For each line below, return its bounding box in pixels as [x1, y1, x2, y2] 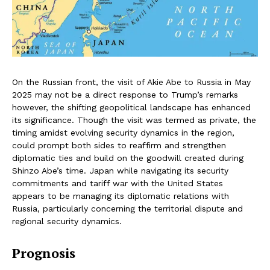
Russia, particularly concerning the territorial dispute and [12, 203, 243, 213]
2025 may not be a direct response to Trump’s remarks [12, 89, 238, 99]
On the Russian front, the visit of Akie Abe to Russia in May [12, 77, 251, 87]
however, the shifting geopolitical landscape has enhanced [12, 102, 251, 112]
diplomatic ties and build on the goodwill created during [12, 152, 243, 163]
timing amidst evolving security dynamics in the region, [12, 127, 234, 137]
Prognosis [12, 243, 75, 262]
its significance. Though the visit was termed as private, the [12, 115, 256, 125]
